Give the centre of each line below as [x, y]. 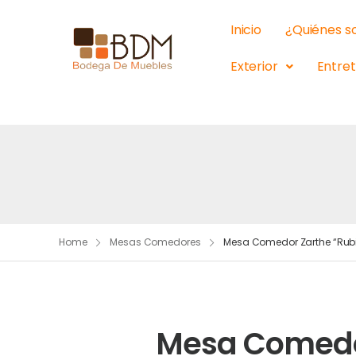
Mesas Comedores [155, 242]
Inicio [246, 30]
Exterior [254, 66]
